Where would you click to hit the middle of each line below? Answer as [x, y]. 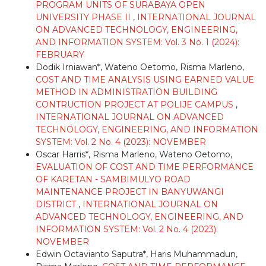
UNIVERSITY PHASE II [84, 17]
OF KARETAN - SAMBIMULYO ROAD [113, 179]
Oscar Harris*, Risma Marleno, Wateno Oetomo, [134, 154]
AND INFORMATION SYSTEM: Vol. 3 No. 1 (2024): [137, 42]
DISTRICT [57, 204]
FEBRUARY [60, 54]
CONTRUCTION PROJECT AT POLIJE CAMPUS [136, 104]
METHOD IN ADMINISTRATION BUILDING [126, 92]
